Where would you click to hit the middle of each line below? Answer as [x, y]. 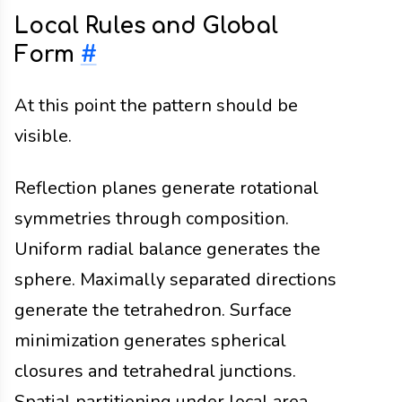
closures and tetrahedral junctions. [155, 371]
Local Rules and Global [146, 26]
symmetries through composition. [152, 219]
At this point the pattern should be [156, 106]
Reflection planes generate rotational [166, 188]
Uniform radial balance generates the [167, 249]
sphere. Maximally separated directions [175, 280]
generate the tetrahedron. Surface [153, 310]
